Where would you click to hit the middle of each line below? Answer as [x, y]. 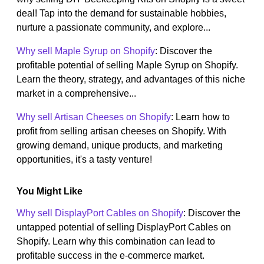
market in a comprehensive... [76, 94]
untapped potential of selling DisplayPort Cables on [124, 227]
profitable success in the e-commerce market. [110, 256]
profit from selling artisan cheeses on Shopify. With [121, 131]
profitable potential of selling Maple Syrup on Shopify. [127, 65]
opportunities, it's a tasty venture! [84, 160]
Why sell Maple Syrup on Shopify [86, 51]
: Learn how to [200, 117]
